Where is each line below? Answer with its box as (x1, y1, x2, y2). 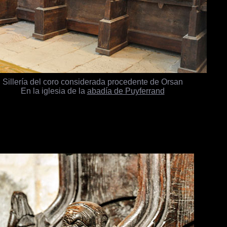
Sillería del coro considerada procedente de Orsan (2, 77, 183, 87)
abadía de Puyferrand (87, 86, 165, 96)
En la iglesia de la (20, 86, 87, 96)
